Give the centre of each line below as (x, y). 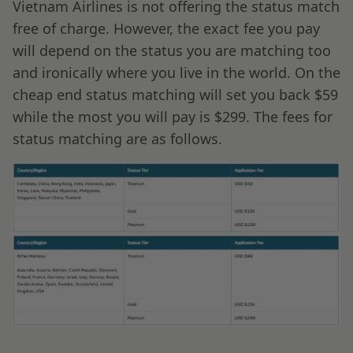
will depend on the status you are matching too (172, 50)
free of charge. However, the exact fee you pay (166, 28)
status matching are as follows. (117, 138)
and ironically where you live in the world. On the (176, 72)
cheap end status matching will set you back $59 (175, 94)
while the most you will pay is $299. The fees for (173, 116)
